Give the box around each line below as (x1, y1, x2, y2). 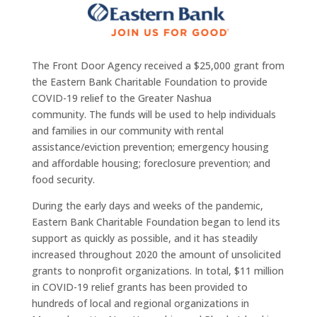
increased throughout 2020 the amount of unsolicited (31, 248, 281, 261)
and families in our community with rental (31, 124, 224, 137)
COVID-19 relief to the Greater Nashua (31, 91, 212, 105)
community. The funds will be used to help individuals (31, 108, 276, 121)
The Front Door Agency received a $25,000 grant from (31, 59, 284, 72)
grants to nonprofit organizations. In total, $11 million (31, 264, 284, 277)
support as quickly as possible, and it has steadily (31, 231, 258, 245)
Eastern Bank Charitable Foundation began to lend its (31, 215, 280, 229)
